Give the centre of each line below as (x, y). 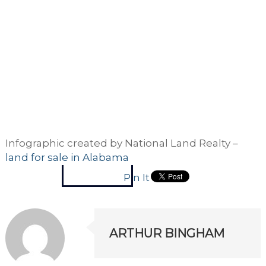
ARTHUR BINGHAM (167, 233)
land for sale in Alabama (67, 157)
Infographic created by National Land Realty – (121, 143)
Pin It (136, 177)
